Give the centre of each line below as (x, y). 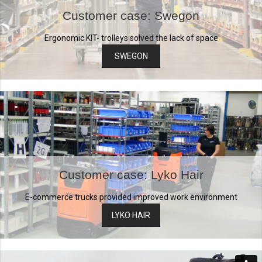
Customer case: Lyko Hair (131, 175)
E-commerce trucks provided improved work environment (131, 197)
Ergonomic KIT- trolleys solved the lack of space (131, 38)
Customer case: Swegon (131, 15)
